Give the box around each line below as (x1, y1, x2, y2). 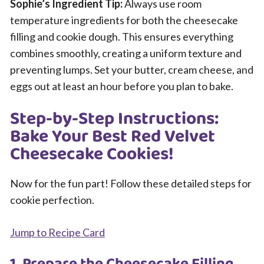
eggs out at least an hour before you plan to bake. (10, 80, 233, 93)
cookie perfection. (10, 193, 94, 206)
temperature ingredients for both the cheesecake (10, 14, 238, 27)
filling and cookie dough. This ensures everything (10, 30, 233, 43)
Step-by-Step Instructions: (10, 105, 219, 133)
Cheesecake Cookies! (10, 140, 174, 169)
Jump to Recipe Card (10, 226, 105, 239)
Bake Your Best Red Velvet (10, 123, 215, 151)
